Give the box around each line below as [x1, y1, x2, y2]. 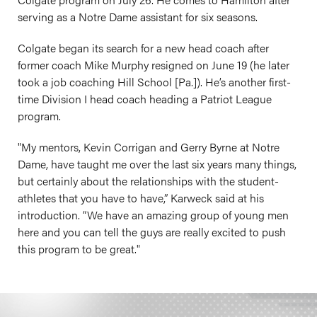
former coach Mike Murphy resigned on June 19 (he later [18, 57, 289, 73]
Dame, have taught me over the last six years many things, [18, 156, 296, 172]
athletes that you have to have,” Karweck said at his [18, 190, 264, 206]
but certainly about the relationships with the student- [18, 173, 279, 189]
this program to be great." [18, 241, 140, 257]
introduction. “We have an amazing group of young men [18, 207, 289, 223]
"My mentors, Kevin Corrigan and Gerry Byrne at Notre [18, 139, 279, 155]
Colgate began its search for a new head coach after [18, 40, 269, 56]
